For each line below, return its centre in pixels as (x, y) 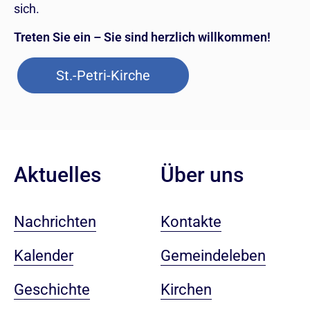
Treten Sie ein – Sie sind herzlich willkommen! (143, 37)
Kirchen (186, 290)
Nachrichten (55, 222)
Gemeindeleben (213, 256)
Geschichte (52, 290)
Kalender (44, 256)
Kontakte (191, 222)
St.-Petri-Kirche (103, 76)
